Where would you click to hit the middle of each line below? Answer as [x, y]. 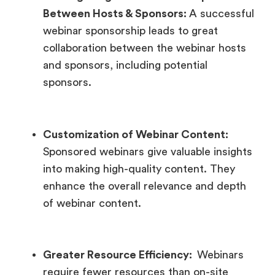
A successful [222, 14]
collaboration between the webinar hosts [145, 48]
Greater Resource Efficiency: [119, 255]
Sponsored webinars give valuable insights [148, 151]
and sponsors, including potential [125, 65]
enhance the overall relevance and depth [145, 186]
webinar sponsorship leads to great [130, 31]
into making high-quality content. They [139, 168]
